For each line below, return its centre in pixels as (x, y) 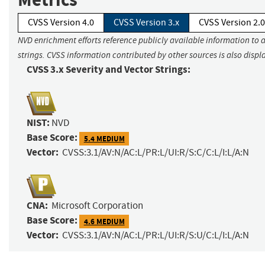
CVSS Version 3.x (146, 23)
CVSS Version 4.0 (61, 23)
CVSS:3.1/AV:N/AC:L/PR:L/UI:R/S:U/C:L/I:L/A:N (156, 235)
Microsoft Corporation (97, 206)
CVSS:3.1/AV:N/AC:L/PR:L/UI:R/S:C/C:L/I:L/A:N (156, 153)
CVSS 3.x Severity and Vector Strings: (109, 70)
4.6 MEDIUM (104, 221)
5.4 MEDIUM (104, 138)
